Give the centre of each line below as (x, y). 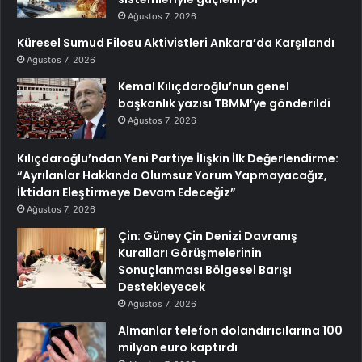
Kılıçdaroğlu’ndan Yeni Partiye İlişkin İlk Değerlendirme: (178, 158)
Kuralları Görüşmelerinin (190, 253)
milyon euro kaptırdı (178, 347)
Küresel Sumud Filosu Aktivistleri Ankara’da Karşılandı (176, 42)
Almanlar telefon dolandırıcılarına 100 (230, 330)
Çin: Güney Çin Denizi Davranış (208, 236)
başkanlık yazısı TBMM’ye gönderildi (224, 103)
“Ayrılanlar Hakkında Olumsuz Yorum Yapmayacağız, (172, 175)
